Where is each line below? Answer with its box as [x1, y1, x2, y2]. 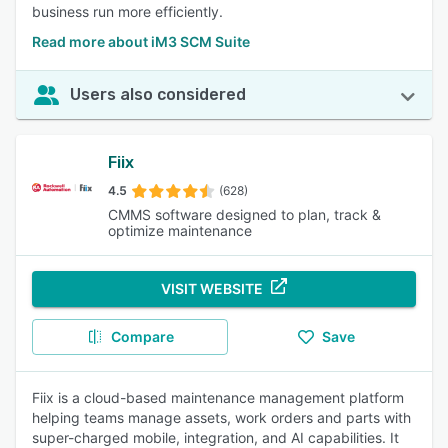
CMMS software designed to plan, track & [108, 206, 381, 223]
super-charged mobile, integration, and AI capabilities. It [32, 429, 399, 446]
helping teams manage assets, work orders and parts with [32, 409, 411, 426]
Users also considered [70, 85, 246, 104]
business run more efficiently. [32, 3, 223, 20]
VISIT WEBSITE [161, 280, 263, 297]
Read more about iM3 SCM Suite [32, 33, 250, 50]
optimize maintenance [108, 222, 252, 239]
